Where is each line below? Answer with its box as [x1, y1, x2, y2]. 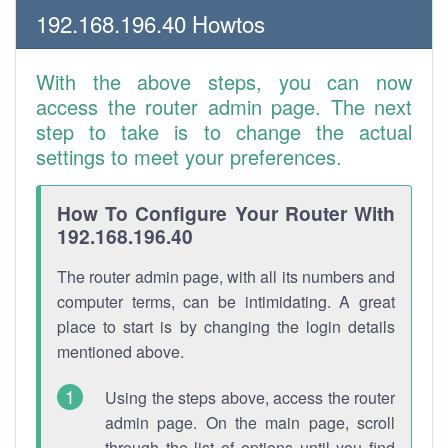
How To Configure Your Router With [57, 199, 395, 227]
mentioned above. [57, 340, 184, 363]
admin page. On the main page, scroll [105, 411, 395, 434]
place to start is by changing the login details [57, 315, 395, 338]
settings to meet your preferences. [36, 142, 342, 171]
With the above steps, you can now [36, 67, 412, 96]
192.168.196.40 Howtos [36, 7, 265, 39]
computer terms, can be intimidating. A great [57, 290, 395, 313]
